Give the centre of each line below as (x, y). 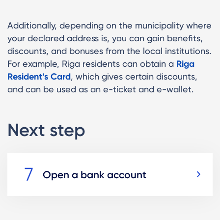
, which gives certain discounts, (134, 76)
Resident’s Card (39, 77)
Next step (46, 130)
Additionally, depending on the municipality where (110, 25)
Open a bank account (95, 174)
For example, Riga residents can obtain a (92, 64)
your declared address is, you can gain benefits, (105, 38)
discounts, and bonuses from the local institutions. (109, 51)
